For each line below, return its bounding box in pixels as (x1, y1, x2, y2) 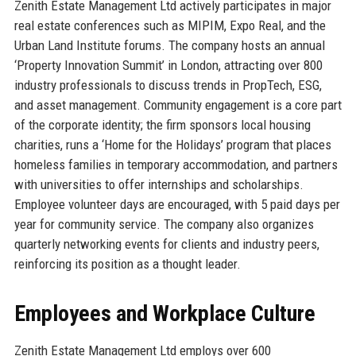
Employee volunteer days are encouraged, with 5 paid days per (14, 196, 340, 213)
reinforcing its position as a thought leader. (14, 256, 241, 273)
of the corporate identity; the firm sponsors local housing (14, 117, 311, 133)
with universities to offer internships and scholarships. (14, 176, 304, 193)
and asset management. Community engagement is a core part (14, 97, 342, 114)
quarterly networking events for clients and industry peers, (14, 236, 319, 253)
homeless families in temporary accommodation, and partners (14, 157, 338, 173)
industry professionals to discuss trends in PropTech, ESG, (14, 77, 322, 94)
